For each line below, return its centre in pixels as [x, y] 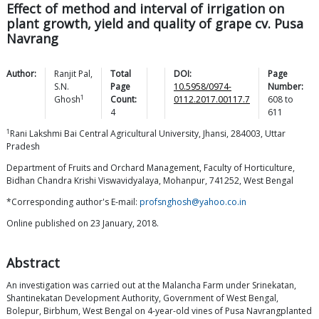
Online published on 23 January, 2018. [83, 224]
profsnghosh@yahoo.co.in [193, 202]
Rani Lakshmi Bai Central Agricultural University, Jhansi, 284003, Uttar [148, 134]
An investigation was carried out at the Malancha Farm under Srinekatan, [151, 286]
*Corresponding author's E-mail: [73, 202]
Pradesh [23, 147]
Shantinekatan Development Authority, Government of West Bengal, [142, 298]
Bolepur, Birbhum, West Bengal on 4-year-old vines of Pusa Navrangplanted [159, 311]
